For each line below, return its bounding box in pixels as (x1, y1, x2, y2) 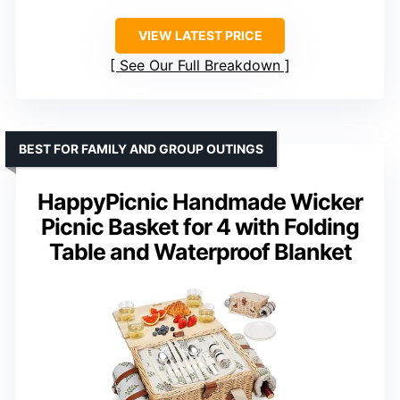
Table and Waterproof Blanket (48, 237, 352, 265)
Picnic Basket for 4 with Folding (41, 212, 359, 240)
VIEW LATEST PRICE (137, 27, 262, 43)
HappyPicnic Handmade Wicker (37, 187, 362, 215)
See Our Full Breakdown (120, 55, 280, 74)
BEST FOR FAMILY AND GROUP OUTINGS (19, 140, 263, 156)
